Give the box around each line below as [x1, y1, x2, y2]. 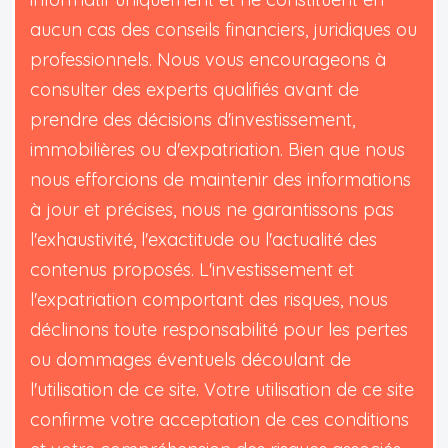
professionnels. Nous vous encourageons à [30, 48, 386, 72]
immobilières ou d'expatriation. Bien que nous [30, 138, 405, 162]
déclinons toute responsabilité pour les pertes [30, 318, 408, 342]
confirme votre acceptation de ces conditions [30, 408, 409, 432]
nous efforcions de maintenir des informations [30, 168, 411, 192]
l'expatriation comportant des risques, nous [30, 288, 388, 312]
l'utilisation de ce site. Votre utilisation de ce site [30, 378, 414, 402]
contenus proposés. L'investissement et [30, 258, 354, 282]
